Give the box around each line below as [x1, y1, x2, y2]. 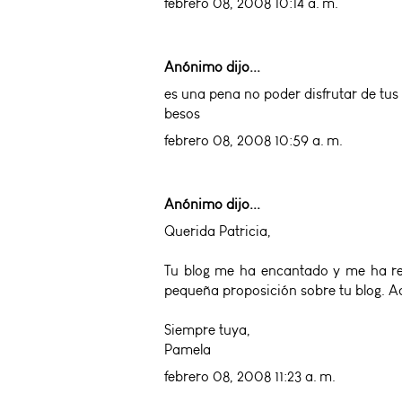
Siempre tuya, [164, 320, 250, 338]
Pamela [164, 340, 211, 358]
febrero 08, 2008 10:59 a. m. [164, 131, 343, 149]
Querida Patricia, [164, 222, 271, 240]
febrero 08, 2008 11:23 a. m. [164, 367, 336, 385]
